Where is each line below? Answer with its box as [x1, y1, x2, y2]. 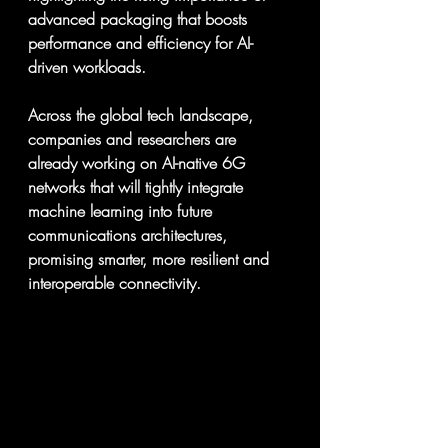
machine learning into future [28, 200, 217, 222]
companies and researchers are [28, 128, 241, 150]
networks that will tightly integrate [28, 176, 248, 198]
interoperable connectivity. [28, 272, 201, 294]
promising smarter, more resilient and [28, 248, 274, 270]
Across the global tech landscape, [28, 104, 258, 126]
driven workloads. [28, 56, 156, 78]
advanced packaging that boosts [28, 8, 252, 30]
